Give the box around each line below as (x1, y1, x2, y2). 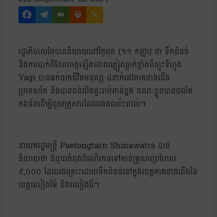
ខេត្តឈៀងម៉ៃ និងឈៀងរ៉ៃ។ (18, 177, 99, 193)
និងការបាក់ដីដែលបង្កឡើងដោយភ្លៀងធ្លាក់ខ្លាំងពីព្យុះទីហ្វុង (18, 57, 182, 73)
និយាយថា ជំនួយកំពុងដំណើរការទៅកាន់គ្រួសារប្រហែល (18, 151, 176, 167)
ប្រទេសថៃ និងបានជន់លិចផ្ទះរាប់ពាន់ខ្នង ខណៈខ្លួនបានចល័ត (18, 83, 193, 99)
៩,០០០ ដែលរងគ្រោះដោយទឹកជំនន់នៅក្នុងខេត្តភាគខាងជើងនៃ (18, 164, 198, 180)
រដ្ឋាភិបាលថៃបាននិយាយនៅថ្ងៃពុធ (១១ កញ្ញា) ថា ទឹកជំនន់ (18, 44, 189, 60)
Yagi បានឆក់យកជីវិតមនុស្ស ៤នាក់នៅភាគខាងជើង (18, 70, 170, 86)
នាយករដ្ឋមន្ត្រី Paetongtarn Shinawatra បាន (18, 138, 170, 154)
